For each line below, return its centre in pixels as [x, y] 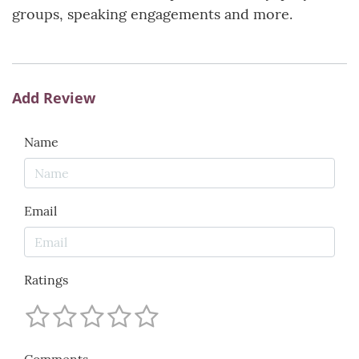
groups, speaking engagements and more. [152, 14]
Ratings [46, 280]
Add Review [54, 98]
